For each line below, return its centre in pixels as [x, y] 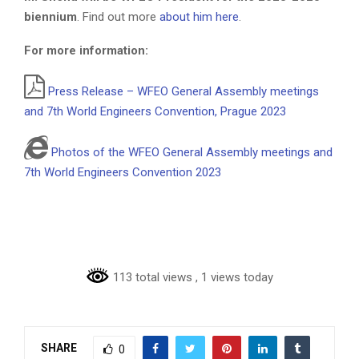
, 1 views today [234, 278]
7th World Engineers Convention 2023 [123, 173]
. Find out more [118, 17]
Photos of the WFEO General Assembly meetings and [192, 153]
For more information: [86, 51]
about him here [199, 17]
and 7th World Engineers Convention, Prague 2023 [155, 112]
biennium [50, 17]
